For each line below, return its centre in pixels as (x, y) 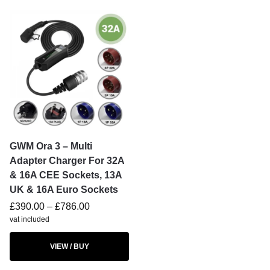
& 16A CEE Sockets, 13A (66, 175)
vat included (30, 219)
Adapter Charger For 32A (67, 161)
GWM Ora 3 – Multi (51, 146)
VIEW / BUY (69, 246)
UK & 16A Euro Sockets (64, 190)
